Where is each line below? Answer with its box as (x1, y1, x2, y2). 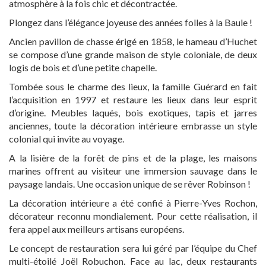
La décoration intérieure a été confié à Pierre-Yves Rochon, (9, 197, 257, 208)
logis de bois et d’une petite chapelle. (9, 62, 157, 73)
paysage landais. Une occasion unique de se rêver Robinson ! (9, 178, 251, 189)
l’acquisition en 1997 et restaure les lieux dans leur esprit (9, 94, 257, 105)
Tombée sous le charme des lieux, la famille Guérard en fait (9, 81, 257, 92)
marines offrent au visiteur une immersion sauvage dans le (9, 165, 257, 176)
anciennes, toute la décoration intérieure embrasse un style (9, 120, 257, 131)
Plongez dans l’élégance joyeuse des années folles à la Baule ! (9, 17, 252, 28)
